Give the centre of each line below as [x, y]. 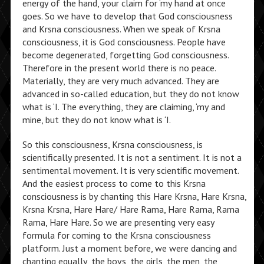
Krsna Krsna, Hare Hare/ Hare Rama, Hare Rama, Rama [131, 209]
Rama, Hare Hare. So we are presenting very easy [118, 222]
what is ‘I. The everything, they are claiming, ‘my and [123, 107]
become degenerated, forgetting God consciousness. [125, 55]
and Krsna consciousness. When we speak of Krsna [121, 29]
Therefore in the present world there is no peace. [119, 68]
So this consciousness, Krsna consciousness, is [112, 144]
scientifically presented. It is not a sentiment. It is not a [132, 157]
